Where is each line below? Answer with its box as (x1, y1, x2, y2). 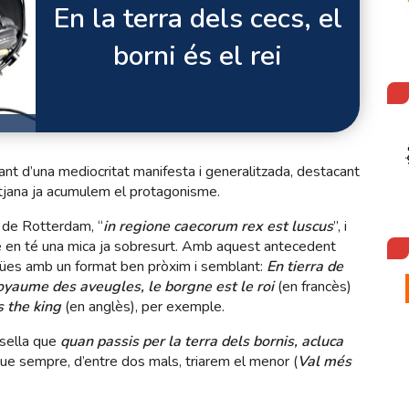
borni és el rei (113, 37, 282, 76)
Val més (298, 351, 351, 372)
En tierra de (267, 257, 343, 277)
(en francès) (274, 277, 351, 297)
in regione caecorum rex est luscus (103, 216, 333, 236)
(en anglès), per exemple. (61, 297, 225, 317)
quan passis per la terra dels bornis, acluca (60, 331, 343, 351)
